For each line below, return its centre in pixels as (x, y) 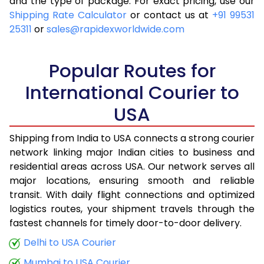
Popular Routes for (132, 70)
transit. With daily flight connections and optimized (132, 194)
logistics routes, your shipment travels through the (132, 209)
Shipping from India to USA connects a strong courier (132, 138)
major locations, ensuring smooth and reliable (132, 180)
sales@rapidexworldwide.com (115, 29)
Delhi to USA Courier (70, 242)
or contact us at (169, 15)
